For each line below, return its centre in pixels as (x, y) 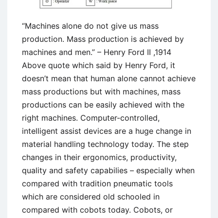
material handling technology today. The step (105, 144)
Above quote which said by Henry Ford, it (99, 65)
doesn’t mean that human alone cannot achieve (109, 79)
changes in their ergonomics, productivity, (99, 157)
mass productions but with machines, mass (101, 92)
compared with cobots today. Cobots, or (97, 210)
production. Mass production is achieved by (103, 39)
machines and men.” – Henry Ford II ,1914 (97, 52)
